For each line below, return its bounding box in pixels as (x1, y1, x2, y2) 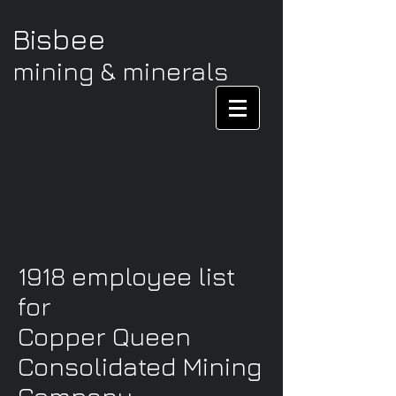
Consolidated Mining (18, 351, 262, 381)
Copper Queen (18, 321, 191, 351)
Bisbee (12, 21, 105, 56)
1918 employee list (18, 261, 235, 291)
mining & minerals (12, 56, 228, 86)
